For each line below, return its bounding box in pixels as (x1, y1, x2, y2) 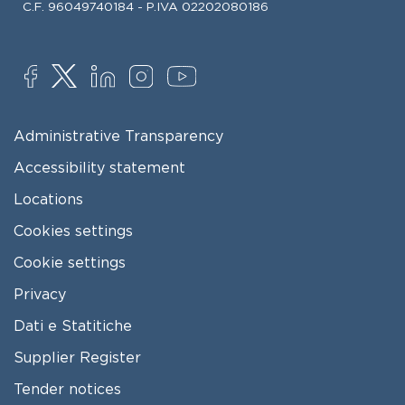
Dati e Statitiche (13, 317, 132, 334)
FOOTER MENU (12, 119, 126, 137)
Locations (13, 191, 83, 208)
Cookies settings (13, 222, 133, 240)
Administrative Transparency (13, 127, 223, 145)
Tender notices (13, 381, 121, 398)
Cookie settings (13, 254, 126, 271)
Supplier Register (13, 349, 141, 366)
